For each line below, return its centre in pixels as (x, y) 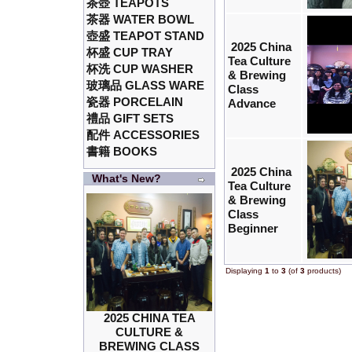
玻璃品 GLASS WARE (145, 85)
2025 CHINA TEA (149, 317)
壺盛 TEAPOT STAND (145, 35)
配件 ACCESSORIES (143, 134)
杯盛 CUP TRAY (130, 52)
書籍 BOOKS (122, 151)
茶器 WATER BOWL (140, 19)
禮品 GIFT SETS (130, 118)
